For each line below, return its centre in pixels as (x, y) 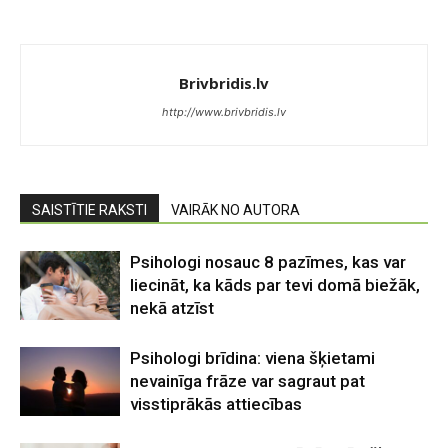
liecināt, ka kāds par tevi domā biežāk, (275, 285)
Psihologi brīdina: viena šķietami (252, 358)
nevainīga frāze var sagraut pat (247, 381)
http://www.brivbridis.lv (224, 112)
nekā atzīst (172, 308)
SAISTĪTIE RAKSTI (89, 210)
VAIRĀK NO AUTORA (235, 210)
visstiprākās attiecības (216, 404)
